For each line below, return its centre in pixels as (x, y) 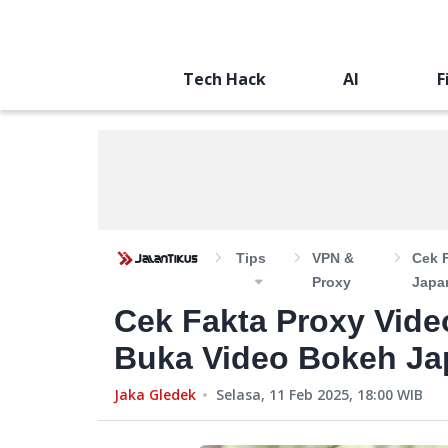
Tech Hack (224, 79)
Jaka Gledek (155, 394)
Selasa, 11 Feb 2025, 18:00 (304, 394)
